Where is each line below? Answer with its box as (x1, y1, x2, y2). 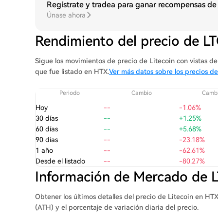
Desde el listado (36, 157, 85, 165)
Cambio (131, 90, 152, 96)
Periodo (59, 90, 80, 96)
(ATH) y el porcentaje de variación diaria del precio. (35, 203, 199, 211)
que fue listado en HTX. (35, 68, 109, 75)
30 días (36, 114, 58, 122)
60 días (36, 125, 58, 133)
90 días (36, 136, 58, 144)
